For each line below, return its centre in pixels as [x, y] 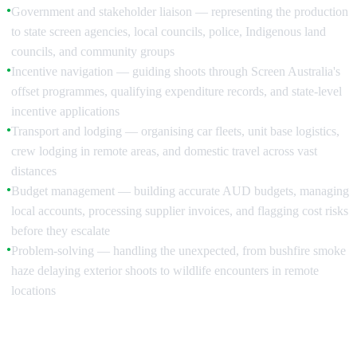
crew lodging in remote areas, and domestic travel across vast [164, 151]
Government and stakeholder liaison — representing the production [180, 11]
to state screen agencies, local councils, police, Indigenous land [169, 31]
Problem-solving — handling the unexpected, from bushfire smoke [178, 250]
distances [34, 171]
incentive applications [65, 111]
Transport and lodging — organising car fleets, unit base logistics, [175, 131]
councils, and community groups [93, 51]
